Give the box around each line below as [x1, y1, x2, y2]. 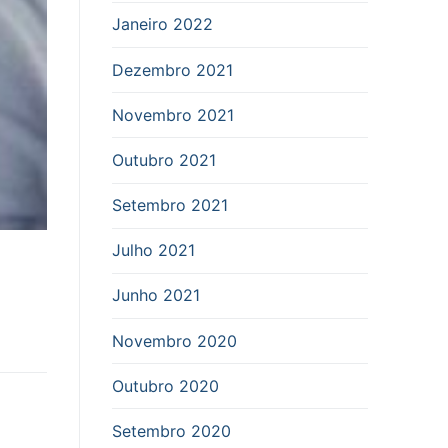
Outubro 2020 [112, 375, 219, 396]
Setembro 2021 [112, 195, 228, 216]
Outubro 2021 [112, 149, 216, 170]
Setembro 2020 [112, 421, 231, 442]
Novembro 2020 [112, 330, 237, 351]
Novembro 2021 [112, 104, 234, 125]
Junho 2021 [112, 285, 200, 306]
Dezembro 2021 [112, 59, 233, 80]
